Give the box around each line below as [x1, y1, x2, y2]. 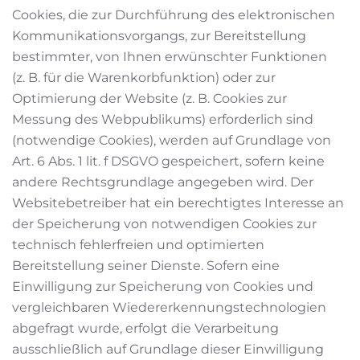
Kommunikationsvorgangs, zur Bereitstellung [12, 28, 306, 43]
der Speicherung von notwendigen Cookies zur [12, 216, 317, 231]
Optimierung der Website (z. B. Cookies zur [12, 91, 287, 106]
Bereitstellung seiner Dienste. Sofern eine [12, 258, 280, 273]
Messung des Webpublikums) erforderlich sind [12, 112, 313, 127]
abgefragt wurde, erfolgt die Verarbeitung [12, 321, 279, 336]
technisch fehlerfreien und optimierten [12, 237, 264, 252]
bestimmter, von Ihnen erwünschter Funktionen [12, 49, 327, 64]
